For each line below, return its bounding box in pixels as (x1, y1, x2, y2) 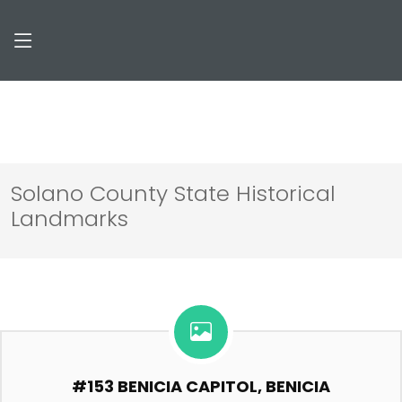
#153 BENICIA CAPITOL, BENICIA (72, 375, 330, 398)
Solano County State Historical (11, 179, 336, 208)
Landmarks (11, 204, 128, 233)
